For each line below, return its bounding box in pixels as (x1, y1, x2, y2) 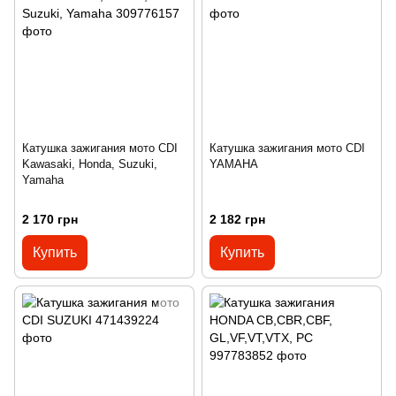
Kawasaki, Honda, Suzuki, (22, 157, 157, 171)
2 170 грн (22, 211, 78, 226)
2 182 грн (209, 211, 265, 226)
